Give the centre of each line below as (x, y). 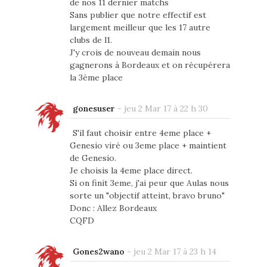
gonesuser (94, 108)
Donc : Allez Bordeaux (113, 208)
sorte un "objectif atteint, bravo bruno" (147, 195)
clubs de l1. (91, 40)
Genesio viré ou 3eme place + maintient (148, 145)
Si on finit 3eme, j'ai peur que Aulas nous (149, 183)
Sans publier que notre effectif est (138, 15)
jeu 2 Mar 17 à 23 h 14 (175, 251)
